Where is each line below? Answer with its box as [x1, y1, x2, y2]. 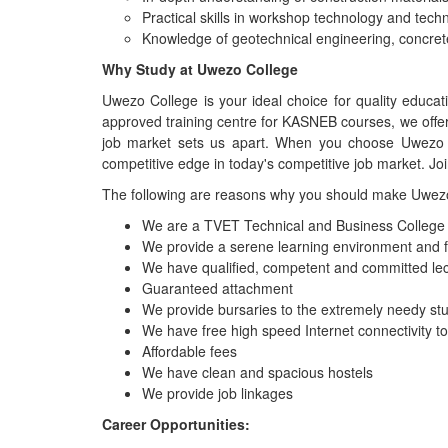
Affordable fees [142, 341, 237, 361]
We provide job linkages [142, 383, 293, 403]
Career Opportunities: [102, 414, 250, 434]
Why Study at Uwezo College [102, 59, 298, 79]
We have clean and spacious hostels [142, 362, 373, 382]
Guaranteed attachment [142, 278, 293, 298]
